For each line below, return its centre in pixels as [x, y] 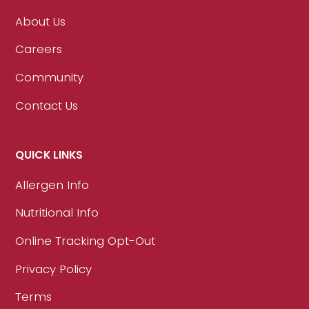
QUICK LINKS [49, 154]
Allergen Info [52, 185]
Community [50, 77]
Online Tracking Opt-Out [86, 241]
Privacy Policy [54, 269]
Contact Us [47, 105]
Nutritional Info [57, 213]
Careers [39, 49]
